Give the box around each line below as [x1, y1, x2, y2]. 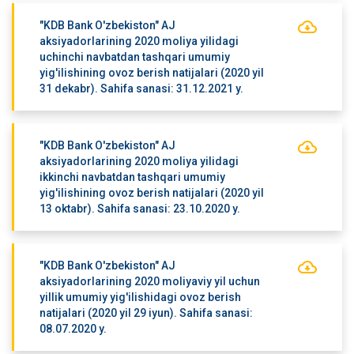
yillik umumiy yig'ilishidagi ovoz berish [39, 291, 241, 303]
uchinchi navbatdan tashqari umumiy [39, 51, 230, 63]
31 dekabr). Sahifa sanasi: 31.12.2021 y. [39, 82, 243, 95]
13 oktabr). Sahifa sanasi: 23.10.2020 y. [39, 202, 240, 215]
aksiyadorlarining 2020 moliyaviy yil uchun [39, 275, 260, 288]
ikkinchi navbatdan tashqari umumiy [39, 171, 225, 183]
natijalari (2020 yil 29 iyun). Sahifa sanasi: [39, 307, 253, 319]
